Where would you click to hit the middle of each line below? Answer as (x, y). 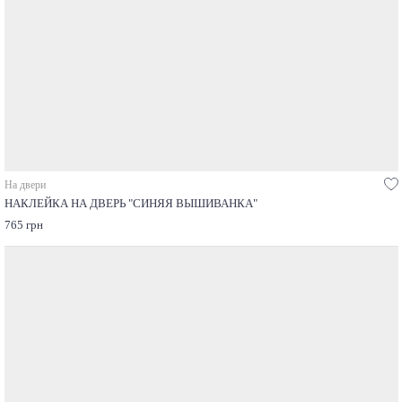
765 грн (23, 226)
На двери (25, 185)
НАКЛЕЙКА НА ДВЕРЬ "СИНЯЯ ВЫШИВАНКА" (131, 204)
